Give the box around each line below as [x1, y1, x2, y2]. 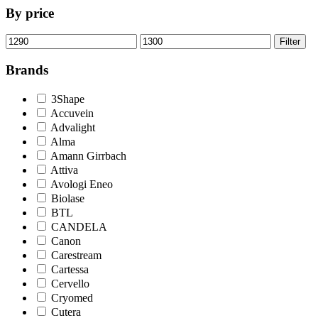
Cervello [51, 277, 89, 290]
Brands [6, 62, 48, 77]
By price [6, 5, 54, 21]
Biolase [51, 192, 84, 204]
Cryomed [51, 291, 93, 304]
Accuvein [50, 106, 94, 119]
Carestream [51, 248, 102, 261]
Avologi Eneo [50, 177, 113, 190]
